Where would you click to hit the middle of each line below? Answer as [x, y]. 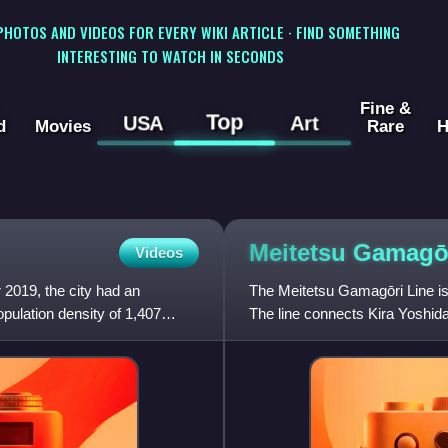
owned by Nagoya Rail [322, 337]
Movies [62, 126]
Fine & [385, 108]
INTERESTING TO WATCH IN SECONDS [170, 55]
